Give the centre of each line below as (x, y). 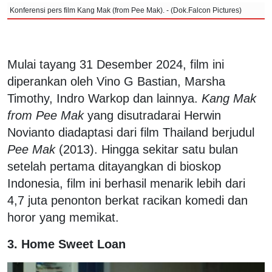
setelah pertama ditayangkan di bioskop (114, 167)
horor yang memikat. (63, 218)
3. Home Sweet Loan (66, 244)
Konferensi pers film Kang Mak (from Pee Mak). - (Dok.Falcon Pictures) (126, 11)
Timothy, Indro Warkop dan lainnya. (104, 99)
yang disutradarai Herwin (152, 116)
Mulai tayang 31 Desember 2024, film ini (116, 65)
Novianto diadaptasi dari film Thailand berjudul (131, 133)
